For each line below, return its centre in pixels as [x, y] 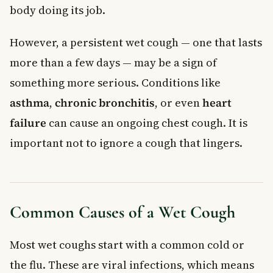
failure [28, 122]
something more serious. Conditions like [115, 82]
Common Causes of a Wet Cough [122, 212]
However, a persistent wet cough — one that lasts [136, 42]
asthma [30, 102]
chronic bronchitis [105, 102]
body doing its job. [58, 10]
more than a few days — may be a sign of [113, 62]
